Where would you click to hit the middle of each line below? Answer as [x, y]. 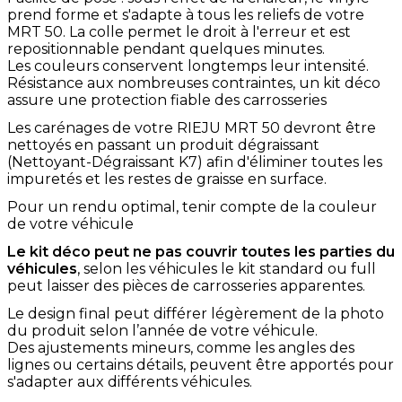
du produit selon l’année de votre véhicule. [162, 330]
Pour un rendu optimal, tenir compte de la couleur [192, 206]
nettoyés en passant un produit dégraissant [163, 144]
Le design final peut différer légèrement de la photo [196, 313]
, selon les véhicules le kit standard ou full [227, 268]
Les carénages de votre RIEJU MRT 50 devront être [192, 127]
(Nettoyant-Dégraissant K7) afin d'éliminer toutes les [195, 162]
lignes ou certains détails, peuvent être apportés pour [201, 364]
